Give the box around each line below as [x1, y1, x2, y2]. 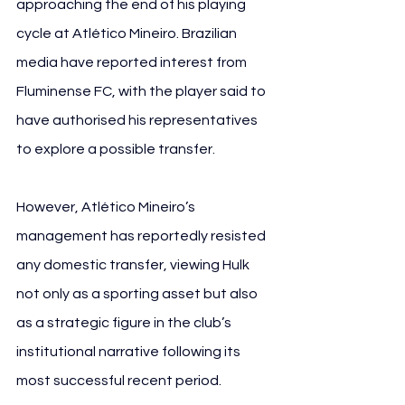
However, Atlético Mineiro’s [16, 199, 198, 214]
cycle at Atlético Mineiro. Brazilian [16, 25, 240, 41]
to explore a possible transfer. [16, 141, 215, 156]
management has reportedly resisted [16, 228, 268, 243]
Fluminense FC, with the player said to [16, 83, 268, 99]
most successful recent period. [16, 372, 221, 388]
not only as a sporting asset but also [16, 286, 260, 301]
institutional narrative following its [16, 344, 243, 359]
